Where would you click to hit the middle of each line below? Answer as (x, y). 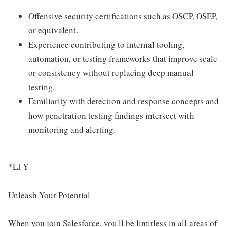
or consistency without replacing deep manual (111, 73)
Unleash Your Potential (49, 195)
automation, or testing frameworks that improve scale (123, 59)
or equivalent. (53, 30)
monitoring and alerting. (72, 129)
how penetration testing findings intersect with (111, 115)
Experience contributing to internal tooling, (106, 44)
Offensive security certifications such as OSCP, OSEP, (123, 16)
